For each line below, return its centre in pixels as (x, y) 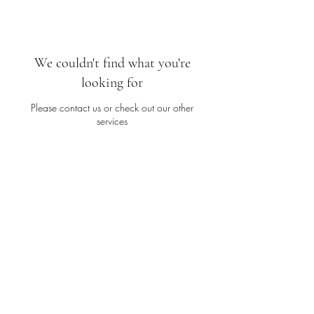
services (112, 121)
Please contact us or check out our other (112, 108)
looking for (112, 83)
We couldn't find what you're (112, 63)
